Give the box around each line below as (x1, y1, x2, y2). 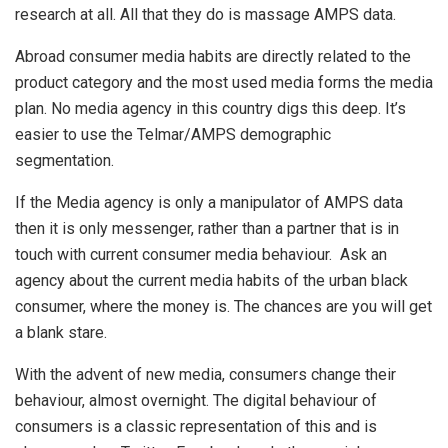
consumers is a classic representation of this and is (15, 417, 377, 437)
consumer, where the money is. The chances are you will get (15, 297, 432, 317)
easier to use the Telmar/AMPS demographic (15, 125, 331, 145)
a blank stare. (15, 323, 107, 343)
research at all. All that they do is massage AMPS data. (15, 5, 396, 25)
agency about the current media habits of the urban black (15, 271, 408, 291)
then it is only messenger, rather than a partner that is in (15, 219, 399, 239)
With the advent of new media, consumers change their (15, 365, 396, 385)
